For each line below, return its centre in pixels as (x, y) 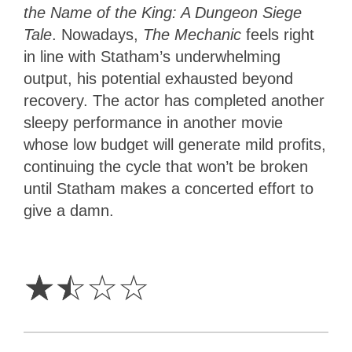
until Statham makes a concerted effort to (169, 188)
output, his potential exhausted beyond (158, 78)
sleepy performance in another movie (153, 122)
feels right (280, 34)
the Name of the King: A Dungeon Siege (163, 12)
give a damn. (69, 210)
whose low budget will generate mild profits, (175, 144)
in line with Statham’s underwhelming (152, 56)
